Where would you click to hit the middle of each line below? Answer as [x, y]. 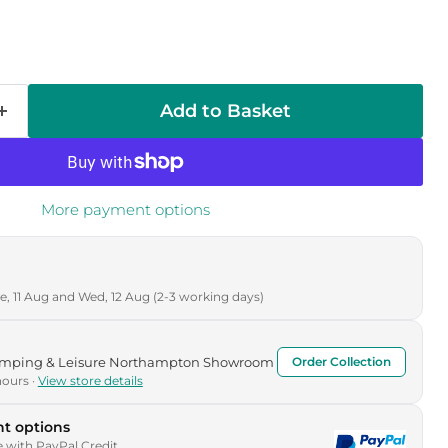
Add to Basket [225, 111]
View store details [90, 380]
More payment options [125, 209]
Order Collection [341, 361]
